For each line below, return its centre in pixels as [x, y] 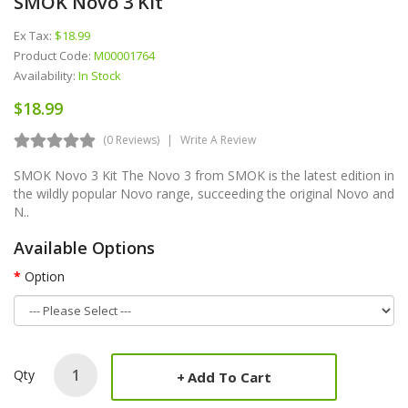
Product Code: [54, 55]
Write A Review [218, 139]
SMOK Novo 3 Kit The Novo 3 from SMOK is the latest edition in [204, 175]
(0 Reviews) [131, 139]
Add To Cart [229, 377]
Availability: [46, 75]
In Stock [100, 75]
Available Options [84, 247]
